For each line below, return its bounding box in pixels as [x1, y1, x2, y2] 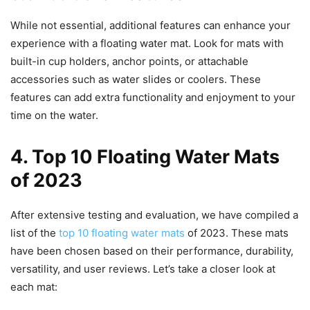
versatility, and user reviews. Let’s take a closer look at [10, 262, 275, 276]
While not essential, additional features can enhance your [10, 19, 291, 33]
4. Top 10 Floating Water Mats [10, 145, 280, 169]
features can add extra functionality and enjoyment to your [10, 91, 295, 104]
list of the [10, 226, 59, 240]
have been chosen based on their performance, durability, [10, 244, 293, 258]
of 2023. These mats [185, 226, 289, 240]
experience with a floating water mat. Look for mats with [10, 37, 284, 51]
